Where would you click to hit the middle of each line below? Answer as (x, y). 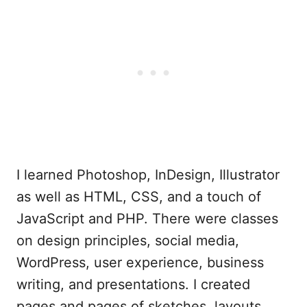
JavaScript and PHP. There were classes (147, 219)
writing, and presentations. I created (133, 285)
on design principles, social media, (128, 241)
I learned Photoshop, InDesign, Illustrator (148, 175)
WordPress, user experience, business (140, 263)
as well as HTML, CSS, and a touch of (139, 197)
